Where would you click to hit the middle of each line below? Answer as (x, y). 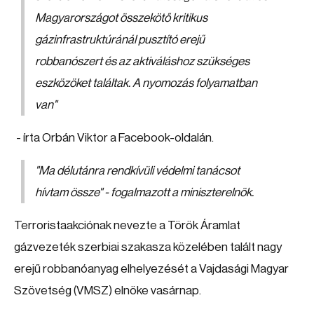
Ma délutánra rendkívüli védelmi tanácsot (139, 171)
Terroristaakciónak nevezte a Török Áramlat (127, 225)
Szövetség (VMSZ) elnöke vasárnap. (108, 291)
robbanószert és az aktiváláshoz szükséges (142, 61)
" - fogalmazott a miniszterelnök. (176, 192)
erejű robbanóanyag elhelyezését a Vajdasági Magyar (151, 269)
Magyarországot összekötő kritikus (121, 18)
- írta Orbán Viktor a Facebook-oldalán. (114, 138)
